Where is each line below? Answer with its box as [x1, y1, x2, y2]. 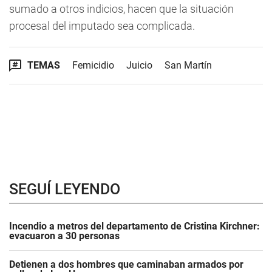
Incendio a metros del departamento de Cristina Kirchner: [9, 220, 260, 232]
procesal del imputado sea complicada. [9, 19, 195, 32]
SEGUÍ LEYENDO [9, 180, 120, 198]
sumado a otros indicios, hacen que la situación [9, 2, 234, 15]
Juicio [126, 59, 152, 71]
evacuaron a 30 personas [9, 230, 120, 242]
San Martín [165, 59, 212, 71]
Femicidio [72, 59, 114, 71]
